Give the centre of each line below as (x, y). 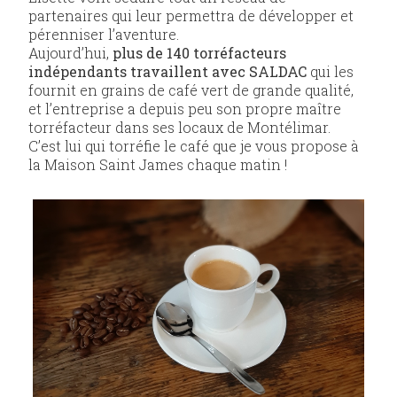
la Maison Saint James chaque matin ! (158, 165)
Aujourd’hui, (70, 53)
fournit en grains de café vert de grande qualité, (191, 90)
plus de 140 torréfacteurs (199, 53)
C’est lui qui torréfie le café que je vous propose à (194, 146)
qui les (330, 72)
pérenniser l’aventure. (104, 35)
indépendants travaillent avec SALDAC (167, 72)
